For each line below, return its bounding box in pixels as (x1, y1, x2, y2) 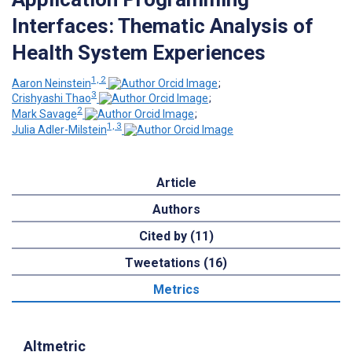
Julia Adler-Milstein (12, 123, 107, 136)
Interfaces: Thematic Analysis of (12, 13, 313, 38)
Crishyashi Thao (12, 92, 91, 105)
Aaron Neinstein (12, 76, 91, 90)
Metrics (152, 281, 200, 297)
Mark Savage (12, 107, 77, 120)
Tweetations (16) (125, 255, 227, 270)
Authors (152, 201, 200, 217)
